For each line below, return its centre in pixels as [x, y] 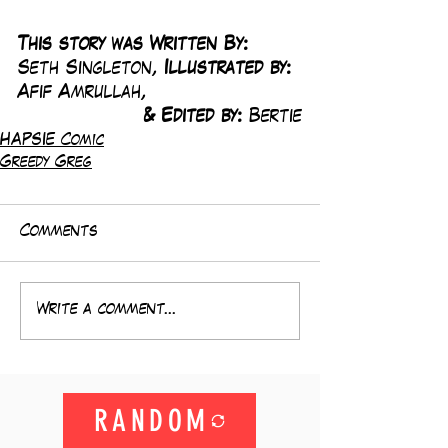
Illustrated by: [227, 69]
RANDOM [151, 421]
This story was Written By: [136, 45]
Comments [59, 232]
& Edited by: [196, 117]
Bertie [275, 117]
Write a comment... [107, 311]
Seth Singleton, [91, 69]
